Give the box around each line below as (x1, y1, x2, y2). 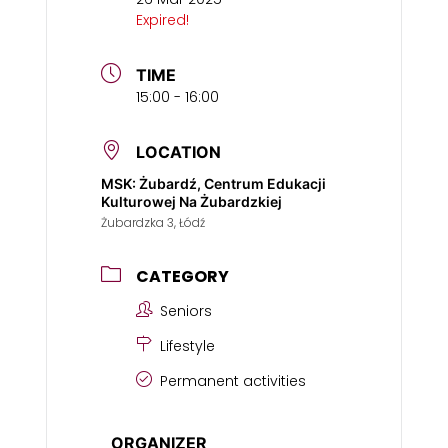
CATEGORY (136, 265, 229, 288)
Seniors (160, 301, 212, 321)
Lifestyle (160, 336, 215, 356)
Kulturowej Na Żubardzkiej (101, 193, 282, 210)
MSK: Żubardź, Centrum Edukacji (101, 175, 326, 192)
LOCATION (136, 142, 221, 162)
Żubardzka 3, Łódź (101, 214, 205, 231)
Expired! (136, 10, 189, 30)
